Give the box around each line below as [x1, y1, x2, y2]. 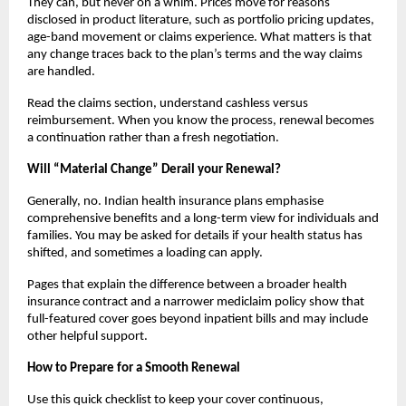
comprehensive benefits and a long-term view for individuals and [27, 211, 379, 226]
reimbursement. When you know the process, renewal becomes [27, 113, 374, 128]
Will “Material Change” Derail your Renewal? [27, 162, 281, 177]
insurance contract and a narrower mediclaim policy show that [27, 295, 364, 309]
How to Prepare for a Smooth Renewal [27, 361, 240, 375]
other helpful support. [27, 329, 148, 343]
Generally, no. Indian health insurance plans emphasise [27, 194, 324, 208]
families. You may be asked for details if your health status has [27, 228, 362, 243]
